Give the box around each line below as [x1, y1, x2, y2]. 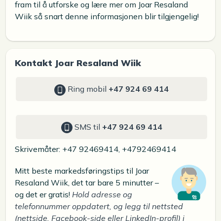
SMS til [72, 121, 102, 132]
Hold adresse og [72, 189, 132, 199]
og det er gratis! [15, 189, 72, 199]
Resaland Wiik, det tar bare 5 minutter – [15, 177, 159, 187]
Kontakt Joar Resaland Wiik [15, 57, 141, 69]
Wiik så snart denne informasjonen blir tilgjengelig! [15, 11, 199, 22]
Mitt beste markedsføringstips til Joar [15, 165, 149, 176]
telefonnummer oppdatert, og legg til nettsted [15, 201, 183, 211]
